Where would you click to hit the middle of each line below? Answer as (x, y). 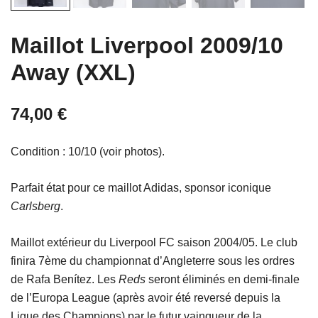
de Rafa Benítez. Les (65, 280)
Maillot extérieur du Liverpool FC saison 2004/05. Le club (154, 243)
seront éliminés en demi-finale (223, 280)
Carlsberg (35, 207)
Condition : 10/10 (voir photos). (88, 152)
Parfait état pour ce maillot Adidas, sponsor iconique (141, 188)
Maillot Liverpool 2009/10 (147, 46)
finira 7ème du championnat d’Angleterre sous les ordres (153, 261)
